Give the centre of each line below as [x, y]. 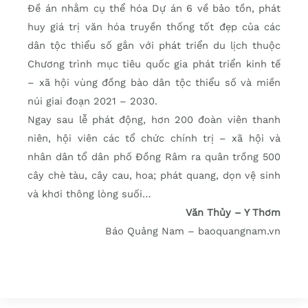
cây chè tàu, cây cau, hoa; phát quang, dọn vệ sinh [154, 175]
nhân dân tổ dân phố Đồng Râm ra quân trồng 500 [154, 156]
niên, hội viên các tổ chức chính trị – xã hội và [154, 138]
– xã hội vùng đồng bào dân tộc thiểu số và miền [154, 82]
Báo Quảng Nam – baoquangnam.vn [193, 231]
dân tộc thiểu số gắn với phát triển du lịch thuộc [154, 45]
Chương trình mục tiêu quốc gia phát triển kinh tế [154, 64]
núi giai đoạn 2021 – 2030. [92, 101]
